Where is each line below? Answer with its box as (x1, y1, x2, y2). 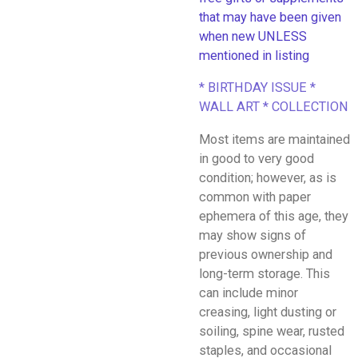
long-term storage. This (199, 265, 330, 281)
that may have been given (199, 9, 341, 25)
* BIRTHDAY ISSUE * (199, 80, 316, 96)
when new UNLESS (199, 28, 307, 44)
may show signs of (199, 227, 306, 243)
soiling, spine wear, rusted (199, 323, 344, 339)
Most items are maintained (199, 131, 350, 147)
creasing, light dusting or (199, 304, 336, 320)
